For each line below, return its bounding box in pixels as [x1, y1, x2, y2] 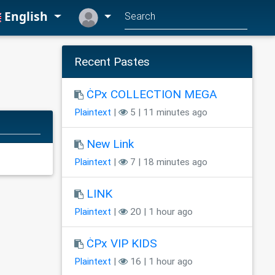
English [1, 8, 52, 25]
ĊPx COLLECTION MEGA [87, 87, 217, 102]
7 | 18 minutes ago [128, 156, 207, 168]
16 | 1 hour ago [128, 255, 193, 268]
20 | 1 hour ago [128, 206, 193, 218]
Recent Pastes [74, 54, 150, 69]
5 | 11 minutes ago [128, 106, 207, 118]
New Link [87, 136, 134, 152]
